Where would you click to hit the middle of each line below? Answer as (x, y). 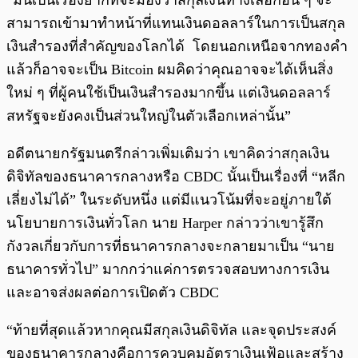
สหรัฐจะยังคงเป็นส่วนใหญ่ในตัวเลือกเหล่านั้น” (149, 116)
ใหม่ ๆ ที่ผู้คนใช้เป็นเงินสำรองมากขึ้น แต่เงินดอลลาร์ (169, 93)
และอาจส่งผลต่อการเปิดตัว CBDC (113, 293)
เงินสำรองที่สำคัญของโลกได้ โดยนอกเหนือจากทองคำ (177, 47)
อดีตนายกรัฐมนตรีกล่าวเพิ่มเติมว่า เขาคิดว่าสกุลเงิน (168, 154)
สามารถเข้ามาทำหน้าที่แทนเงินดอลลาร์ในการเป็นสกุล (176, 24)
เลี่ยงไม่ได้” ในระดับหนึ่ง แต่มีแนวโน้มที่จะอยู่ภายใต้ (169, 200)
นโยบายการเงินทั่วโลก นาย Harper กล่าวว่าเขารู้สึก (165, 223)
